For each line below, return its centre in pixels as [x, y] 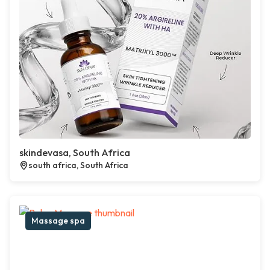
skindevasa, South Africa [75, 153]
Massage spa [58, 221]
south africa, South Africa [78, 165]
